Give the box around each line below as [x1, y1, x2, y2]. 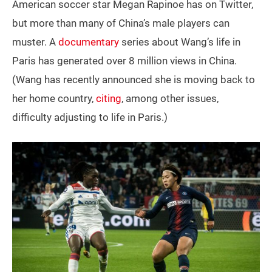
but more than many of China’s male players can [12, 17, 229, 30]
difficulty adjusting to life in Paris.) [12, 111, 168, 124]
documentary [58, 36, 119, 49]
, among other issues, [121, 92, 219, 105]
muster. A [12, 36, 58, 49]
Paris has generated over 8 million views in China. [12, 55, 237, 67]
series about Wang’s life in [119, 36, 240, 49]
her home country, [12, 92, 96, 105]
